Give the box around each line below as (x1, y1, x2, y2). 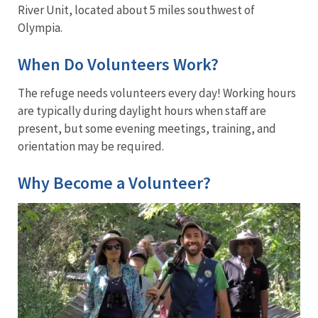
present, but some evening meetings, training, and (18, 120, 276, 136)
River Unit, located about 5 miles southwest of (18, 1, 255, 18)
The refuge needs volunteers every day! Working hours (18, 84, 296, 101)
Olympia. (18, 19, 62, 35)
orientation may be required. (18, 138, 164, 154)
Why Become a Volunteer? (18, 171, 211, 194)
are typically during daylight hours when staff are (18, 102, 266, 119)
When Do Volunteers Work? (18, 53, 219, 75)
